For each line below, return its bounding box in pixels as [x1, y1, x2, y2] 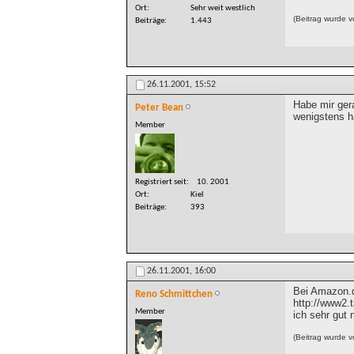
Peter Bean [135, 103, 183, 114]
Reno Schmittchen [135, 288, 213, 299]
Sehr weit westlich [190, 4, 255, 13]
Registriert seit [135, 177, 186, 186]
